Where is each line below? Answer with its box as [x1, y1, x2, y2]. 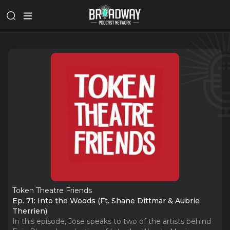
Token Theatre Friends [12, 186, 92, 195]
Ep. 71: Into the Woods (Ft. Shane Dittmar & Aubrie [12, 196, 200, 205]
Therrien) [12, 206, 47, 216]
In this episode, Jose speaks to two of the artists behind [12, 217, 211, 226]
